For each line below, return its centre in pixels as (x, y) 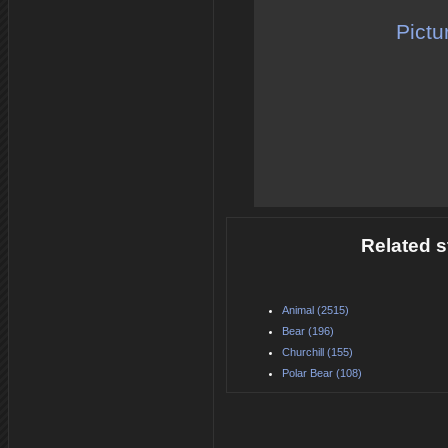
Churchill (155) (317, 351)
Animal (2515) (315, 309)
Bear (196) (308, 330)
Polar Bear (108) (322, 372)
